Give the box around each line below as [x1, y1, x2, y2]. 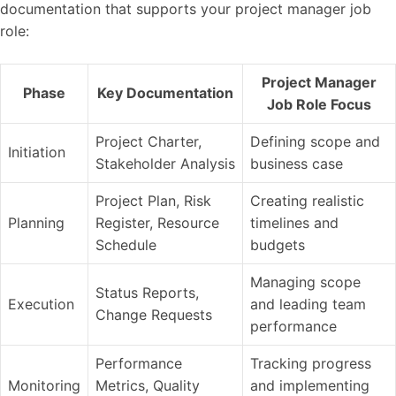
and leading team [250, 294, 366, 313]
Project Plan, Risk [95, 191, 211, 209]
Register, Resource [95, 213, 219, 232]
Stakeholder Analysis [95, 154, 235, 172]
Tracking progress [250, 354, 371, 372]
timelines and [250, 213, 339, 232]
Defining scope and [250, 132, 380, 150]
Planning [8, 213, 65, 232]
